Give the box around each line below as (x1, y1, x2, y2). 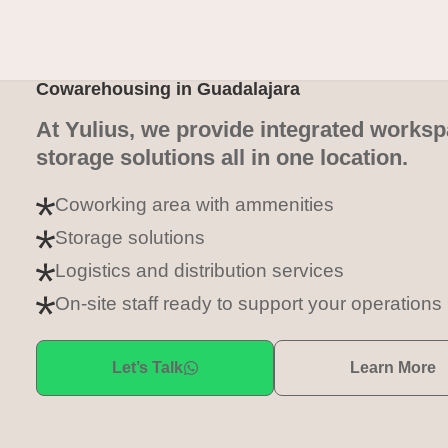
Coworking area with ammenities (55, 194, 334, 215)
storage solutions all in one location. (36, 145, 408, 170)
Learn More (350, 359, 436, 376)
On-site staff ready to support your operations (55, 293, 442, 314)
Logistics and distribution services (55, 260, 344, 281)
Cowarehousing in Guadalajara (36, 79, 300, 99)
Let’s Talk (111, 359, 183, 376)
